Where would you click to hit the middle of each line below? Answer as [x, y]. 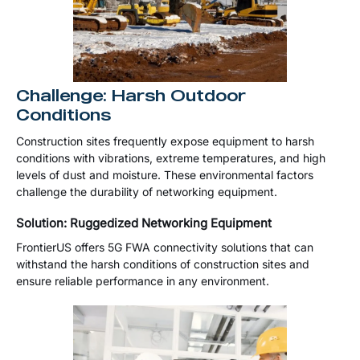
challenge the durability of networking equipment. [147, 192]
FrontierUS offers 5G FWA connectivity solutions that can [165, 247]
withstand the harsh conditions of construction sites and [163, 264]
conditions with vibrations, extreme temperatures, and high [171, 158]
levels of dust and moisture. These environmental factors [165, 175]
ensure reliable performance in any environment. [143, 281]
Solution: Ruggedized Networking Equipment [144, 223]
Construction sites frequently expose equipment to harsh [165, 141]
